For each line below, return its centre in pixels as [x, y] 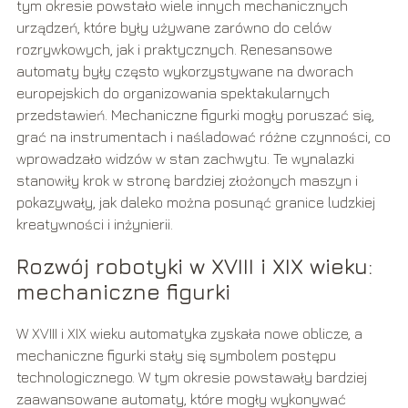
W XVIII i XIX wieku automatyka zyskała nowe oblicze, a [189, 334]
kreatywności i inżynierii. [94, 224]
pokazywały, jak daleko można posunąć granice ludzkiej [195, 203]
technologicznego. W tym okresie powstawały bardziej [191, 377]
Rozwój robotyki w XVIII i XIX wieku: [194, 266]
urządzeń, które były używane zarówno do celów [173, 28]
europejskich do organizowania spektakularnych [173, 93]
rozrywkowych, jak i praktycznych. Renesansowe [174, 50]
